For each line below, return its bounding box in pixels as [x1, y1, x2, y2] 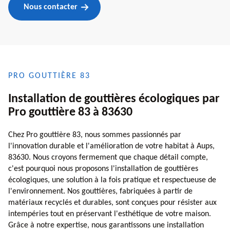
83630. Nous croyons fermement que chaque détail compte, [8, 153, 208, 162]
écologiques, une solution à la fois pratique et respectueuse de [8, 176, 216, 184]
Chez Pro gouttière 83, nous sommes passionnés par [8, 130, 181, 139]
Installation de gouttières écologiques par [8, 92, 220, 105]
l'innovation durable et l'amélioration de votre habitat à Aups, [8, 142, 215, 150]
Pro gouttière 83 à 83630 [8, 106, 132, 119]
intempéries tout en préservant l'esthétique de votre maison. [8, 209, 211, 218]
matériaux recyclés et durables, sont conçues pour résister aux [8, 198, 217, 207]
